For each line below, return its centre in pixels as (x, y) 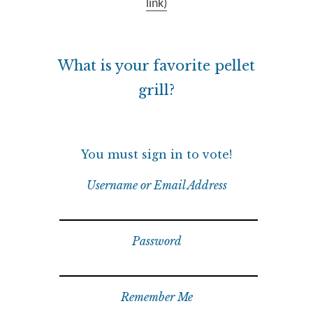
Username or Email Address (156, 185)
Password (156, 241)
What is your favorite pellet (156, 66)
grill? (156, 90)
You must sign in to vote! (156, 155)
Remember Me (156, 297)
